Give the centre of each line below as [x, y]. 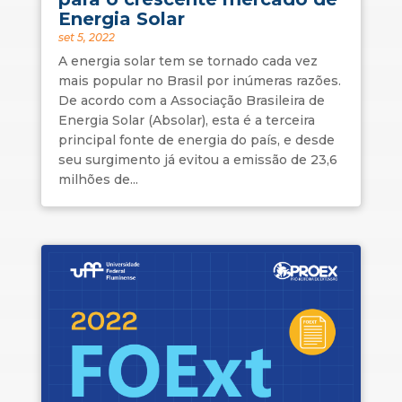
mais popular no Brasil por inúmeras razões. [199, 80]
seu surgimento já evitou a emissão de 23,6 [197, 159]
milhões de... [98, 179]
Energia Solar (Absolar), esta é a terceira [186, 120]
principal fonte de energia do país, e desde [196, 140]
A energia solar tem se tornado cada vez [188, 61]
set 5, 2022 [86, 37]
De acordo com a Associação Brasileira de [191, 100]
